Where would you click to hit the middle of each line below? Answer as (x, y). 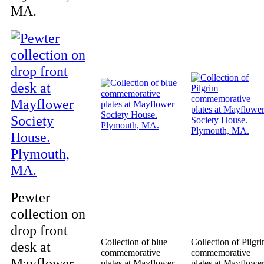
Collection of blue (134, 242)
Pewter (30, 197)
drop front (39, 230)
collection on (48, 214)
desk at (31, 247)
